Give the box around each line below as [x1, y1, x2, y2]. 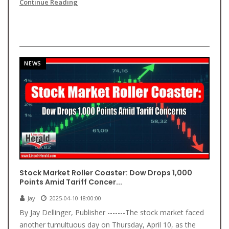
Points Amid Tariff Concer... [19, 177, 122, 187]
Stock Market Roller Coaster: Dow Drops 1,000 [19, 168, 192, 178]
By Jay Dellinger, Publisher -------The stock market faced [19, 208, 204, 217]
